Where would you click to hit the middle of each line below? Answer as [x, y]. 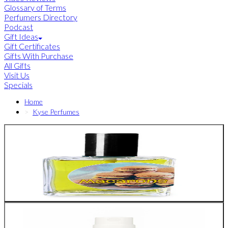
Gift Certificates [32, 46]
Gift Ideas [21, 37]
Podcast [19, 27]
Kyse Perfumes [56, 112]
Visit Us [17, 75]
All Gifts [17, 66]
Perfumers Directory [41, 17]
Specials [18, 85]
